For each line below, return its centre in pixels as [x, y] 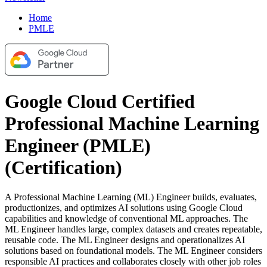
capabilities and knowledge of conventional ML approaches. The [126, 218]
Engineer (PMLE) [78, 146]
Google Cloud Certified [100, 102]
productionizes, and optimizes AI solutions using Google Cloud [124, 207]
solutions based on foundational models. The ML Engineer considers [133, 250]
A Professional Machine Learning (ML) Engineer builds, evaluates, [131, 197]
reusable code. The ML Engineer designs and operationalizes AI [125, 240]
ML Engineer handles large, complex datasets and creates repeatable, [133, 229]
